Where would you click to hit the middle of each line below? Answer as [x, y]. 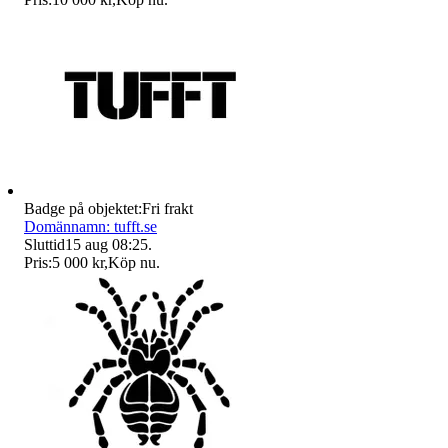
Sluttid [44, 244]
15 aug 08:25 [106, 244]
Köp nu [132, 262]
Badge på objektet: [83, 208]
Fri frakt [167, 208]
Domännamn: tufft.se [90, 226]
